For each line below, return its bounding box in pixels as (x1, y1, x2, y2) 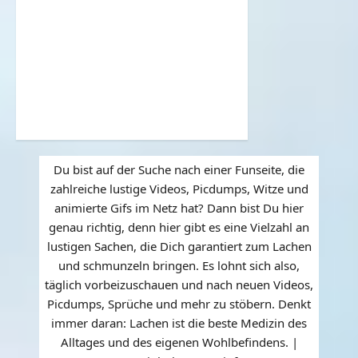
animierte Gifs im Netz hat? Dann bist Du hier (54, 199, 304, 216)
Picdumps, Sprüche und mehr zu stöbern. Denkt (47, 295, 311, 312)
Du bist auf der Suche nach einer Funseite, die (54, 161, 304, 177)
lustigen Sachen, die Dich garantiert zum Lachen (46, 237, 312, 254)
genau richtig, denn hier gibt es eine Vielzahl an (49, 218, 309, 235)
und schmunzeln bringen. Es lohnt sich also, (58, 257, 300, 273)
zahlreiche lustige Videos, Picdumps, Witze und (50, 180, 308, 197)
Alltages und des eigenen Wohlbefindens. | (60, 333, 298, 350)
